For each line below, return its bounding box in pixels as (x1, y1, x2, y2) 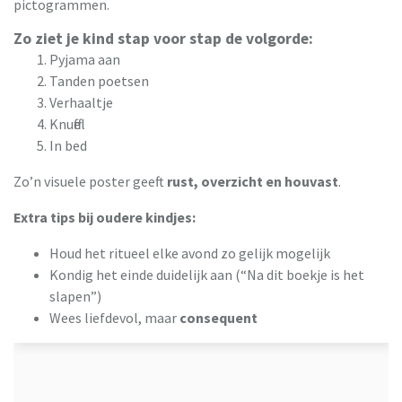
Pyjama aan (49, 49, 120, 68)
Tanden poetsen (49, 71, 149, 90)
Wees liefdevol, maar (49, 308, 179, 327)
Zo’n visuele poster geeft (13, 171, 167, 190)
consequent (179, 308, 258, 327)
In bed (49, 135, 87, 154)
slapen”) (49, 286, 101, 305)
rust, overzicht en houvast (167, 171, 338, 190)
